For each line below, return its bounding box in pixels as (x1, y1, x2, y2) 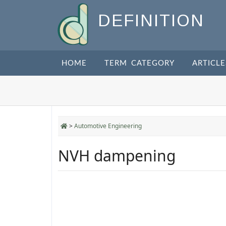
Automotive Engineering (74, 122, 142, 130)
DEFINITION (98, 11, 204, 30)
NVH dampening (58, 145, 176, 166)
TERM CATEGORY (104, 60, 175, 67)
